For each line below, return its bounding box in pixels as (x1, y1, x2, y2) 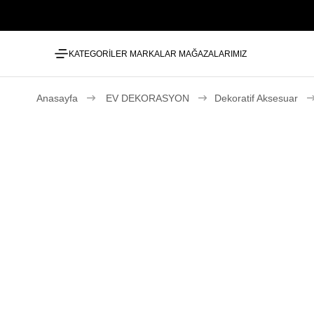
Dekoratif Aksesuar (214, 93, 298, 104)
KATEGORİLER (69, 48, 128, 59)
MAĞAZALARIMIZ (179, 48, 247, 59)
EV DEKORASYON (106, 93, 189, 104)
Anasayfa (36, 93, 78, 104)
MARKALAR (130, 48, 177, 59)
